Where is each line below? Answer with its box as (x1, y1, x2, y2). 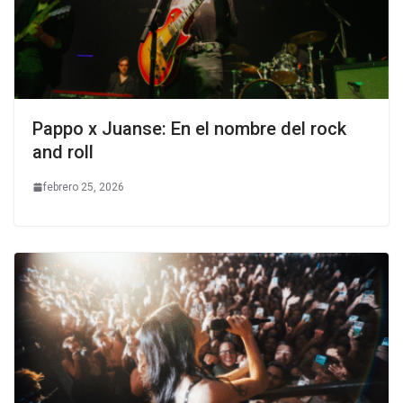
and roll (32, 140, 94, 163)
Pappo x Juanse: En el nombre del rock (32, 117, 346, 139)
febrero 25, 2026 (43, 180, 124, 193)
